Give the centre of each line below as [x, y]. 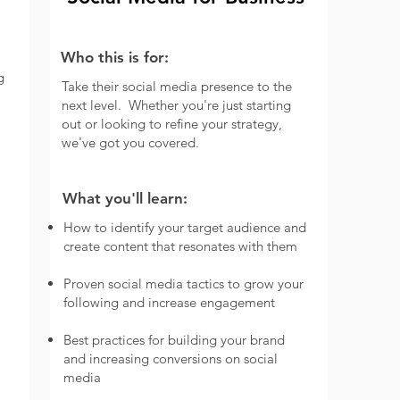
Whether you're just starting [209, 105]
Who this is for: [114, 57]
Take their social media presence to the [176, 86]
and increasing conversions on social [170, 358]
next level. [93, 105]
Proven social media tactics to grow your [183, 283]
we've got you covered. [130, 142]
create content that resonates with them [180, 246]
